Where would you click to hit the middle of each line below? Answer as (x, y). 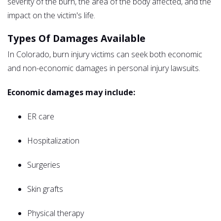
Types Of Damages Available (76, 38)
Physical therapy (55, 213)
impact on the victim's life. (51, 15)
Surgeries (44, 165)
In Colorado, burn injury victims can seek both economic (105, 54)
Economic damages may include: (71, 92)
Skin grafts (45, 189)
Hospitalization (53, 140)
